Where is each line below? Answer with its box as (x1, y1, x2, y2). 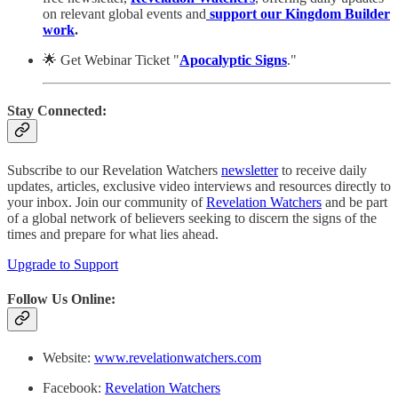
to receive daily (278, 162, 367, 178)
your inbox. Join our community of (7, 194, 206, 210)
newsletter (221, 162, 278, 178)
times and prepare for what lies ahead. (7, 226, 219, 242)
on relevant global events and (43, 6, 206, 22)
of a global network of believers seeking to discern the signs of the (7, 210, 377, 226)
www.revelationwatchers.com (94, 350, 261, 366)
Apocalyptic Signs (179, 52, 287, 68)
